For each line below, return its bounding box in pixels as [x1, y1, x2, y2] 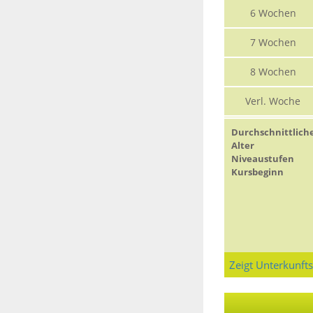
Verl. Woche [245, 94, 300, 108]
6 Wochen [249, 6, 296, 20]
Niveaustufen [231, 152, 294, 166]
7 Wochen [249, 36, 296, 50]
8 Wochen [249, 65, 296, 79]
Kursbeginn [231, 166, 284, 179]
